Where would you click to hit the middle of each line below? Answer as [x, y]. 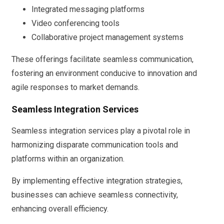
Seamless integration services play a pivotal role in [101, 130]
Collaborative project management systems [107, 37]
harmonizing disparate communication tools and [95, 144]
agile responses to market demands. [75, 87]
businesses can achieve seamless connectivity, [95, 194]
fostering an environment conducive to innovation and [104, 73]
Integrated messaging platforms [88, 9]
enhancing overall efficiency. [60, 208]
